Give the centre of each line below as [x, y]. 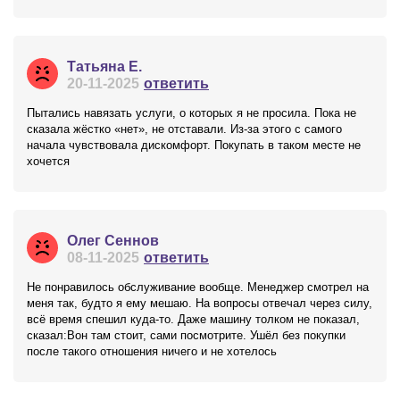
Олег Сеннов [113, 241]
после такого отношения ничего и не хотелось [152, 351]
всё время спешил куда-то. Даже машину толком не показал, [193, 319]
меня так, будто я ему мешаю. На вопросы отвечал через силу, [200, 303]
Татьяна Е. [104, 67]
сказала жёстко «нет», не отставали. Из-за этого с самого [184, 129]
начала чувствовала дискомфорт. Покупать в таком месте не [194, 145]
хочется [48, 161]
